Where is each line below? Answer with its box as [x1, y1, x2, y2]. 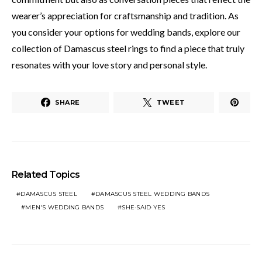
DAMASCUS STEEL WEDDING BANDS [95, 190, 209, 198]
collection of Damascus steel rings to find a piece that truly [12, 43, 244, 54]
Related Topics [12, 169, 80, 180]
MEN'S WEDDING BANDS [25, 204, 104, 211]
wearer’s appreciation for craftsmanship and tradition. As [12, 10, 239, 21]
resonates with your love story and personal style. [12, 59, 207, 70]
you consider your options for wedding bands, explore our [12, 26, 240, 37]
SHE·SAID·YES [122, 204, 166, 211]
